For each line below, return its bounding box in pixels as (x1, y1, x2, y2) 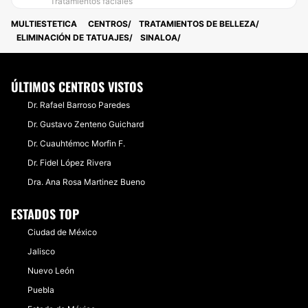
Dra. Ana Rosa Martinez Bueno (27, 177, 145, 187)
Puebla (27, 285, 54, 295)
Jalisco (27, 246, 55, 256)
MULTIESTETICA (11, 19, 77, 29)
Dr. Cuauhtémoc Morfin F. (27, 138, 125, 148)
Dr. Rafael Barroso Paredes (27, 100, 130, 110)
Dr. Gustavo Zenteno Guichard (27, 119, 144, 129)
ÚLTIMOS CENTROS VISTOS (11, 78, 143, 96)
